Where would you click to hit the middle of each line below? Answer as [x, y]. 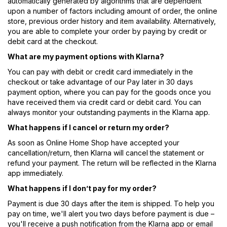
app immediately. [35, 173]
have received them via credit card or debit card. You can [104, 102]
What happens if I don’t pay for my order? [82, 188]
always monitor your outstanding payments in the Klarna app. [109, 112]
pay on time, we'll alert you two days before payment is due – [111, 214]
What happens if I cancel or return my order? [88, 128]
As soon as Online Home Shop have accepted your [93, 143]
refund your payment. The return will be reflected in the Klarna [112, 163]
